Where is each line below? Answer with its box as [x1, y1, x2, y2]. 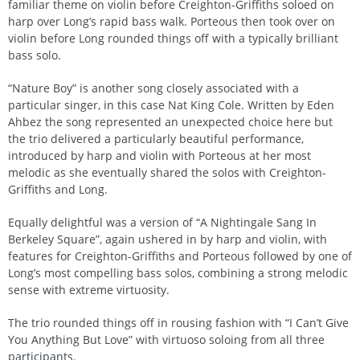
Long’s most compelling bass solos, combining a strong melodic [8, 265, 348, 281]
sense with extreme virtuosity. [8, 282, 170, 298]
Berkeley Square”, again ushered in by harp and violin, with [8, 231, 327, 247]
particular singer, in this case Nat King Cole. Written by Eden [8, 97, 334, 113]
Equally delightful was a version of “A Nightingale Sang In [8, 215, 317, 231]
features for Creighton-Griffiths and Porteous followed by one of [8, 248, 352, 264]
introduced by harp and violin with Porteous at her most [8, 148, 311, 164]
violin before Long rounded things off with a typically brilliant [8, 31, 338, 47]
